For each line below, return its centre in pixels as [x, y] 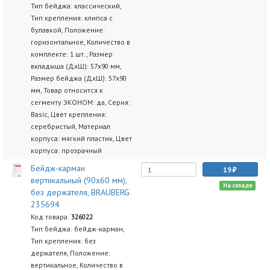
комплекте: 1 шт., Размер [71, 54]
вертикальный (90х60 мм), [78, 180]
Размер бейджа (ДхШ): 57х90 [78, 78]
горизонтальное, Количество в [80, 42]
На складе [237, 185]
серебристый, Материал [70, 126]
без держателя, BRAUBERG [80, 192]
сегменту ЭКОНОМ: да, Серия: [80, 102]
